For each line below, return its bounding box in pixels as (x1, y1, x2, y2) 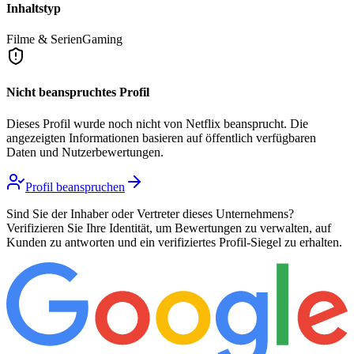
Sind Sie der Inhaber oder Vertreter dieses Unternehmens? (6, 206, 294, 220)
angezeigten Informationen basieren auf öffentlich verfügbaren (6, 130, 316, 145)
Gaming (82, 32, 122, 46)
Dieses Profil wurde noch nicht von (6, 116, 186, 130)
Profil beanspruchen (25, 179, 125, 194)
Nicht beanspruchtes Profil (6, 85, 149, 100)
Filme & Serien (6, 32, 82, 46)
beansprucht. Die (220, 116, 308, 130)
